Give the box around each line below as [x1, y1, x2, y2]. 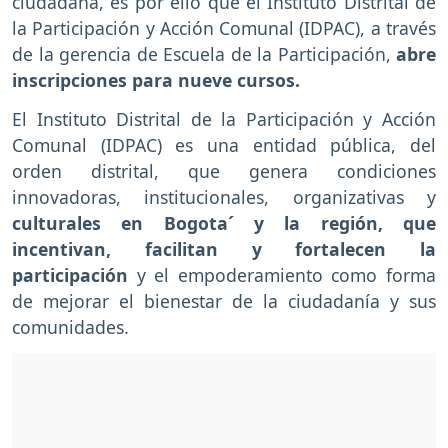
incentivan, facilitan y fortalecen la [12, 237, 436, 262]
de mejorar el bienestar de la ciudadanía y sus [12, 289, 436, 314]
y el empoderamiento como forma [128, 263, 436, 288]
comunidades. [12, 315, 129, 340]
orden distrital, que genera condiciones [12, 159, 436, 184]
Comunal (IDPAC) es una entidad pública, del [12, 133, 436, 158]
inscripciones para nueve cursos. [12, 68, 300, 93]
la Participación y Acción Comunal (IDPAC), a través [12, 16, 436, 41]
